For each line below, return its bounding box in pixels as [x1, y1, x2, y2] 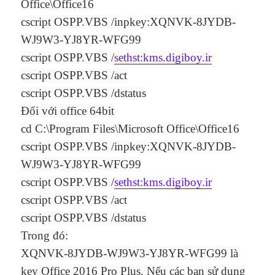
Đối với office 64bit [21, 104, 115, 118]
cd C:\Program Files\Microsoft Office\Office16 [21, 122, 240, 136]
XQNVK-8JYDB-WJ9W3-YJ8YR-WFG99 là [21, 247, 239, 260]
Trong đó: [21, 229, 69, 242]
